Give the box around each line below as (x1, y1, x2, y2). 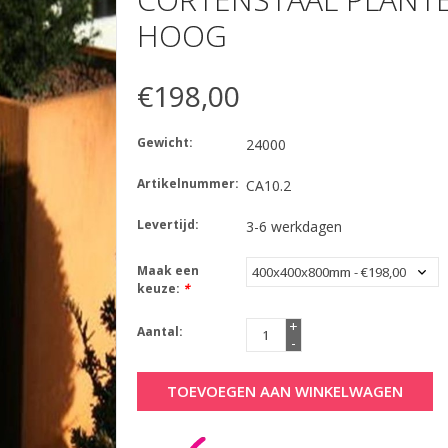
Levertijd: (136, 216, 199, 234)
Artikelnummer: (136, 175, 239, 193)
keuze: (136, 280, 183, 298)
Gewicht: (136, 134, 193, 152)
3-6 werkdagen (245, 217, 342, 237)
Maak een (136, 262, 199, 280)
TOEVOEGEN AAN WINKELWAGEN (166, 381, 403, 402)
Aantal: (136, 323, 183, 341)
